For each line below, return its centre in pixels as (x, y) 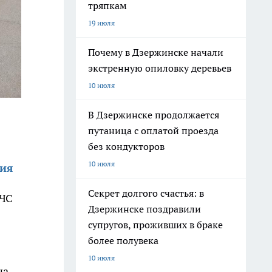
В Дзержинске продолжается (154, 115)
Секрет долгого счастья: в (146, 193)
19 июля (101, 23)
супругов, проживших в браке (155, 225)
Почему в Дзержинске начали (156, 52)
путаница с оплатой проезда (153, 131)
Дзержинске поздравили (144, 209)
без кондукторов (126, 146)
